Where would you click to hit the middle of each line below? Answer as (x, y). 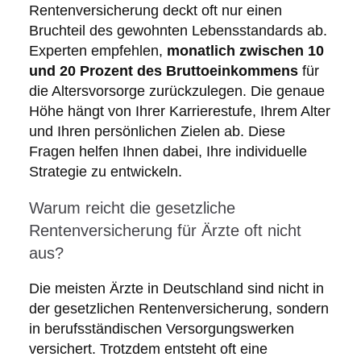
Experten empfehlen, (98, 51)
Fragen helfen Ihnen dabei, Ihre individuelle (168, 152)
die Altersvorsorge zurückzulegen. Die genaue (176, 91)
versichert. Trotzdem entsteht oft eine (148, 349)
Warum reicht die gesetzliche (132, 208)
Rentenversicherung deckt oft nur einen (155, 11)
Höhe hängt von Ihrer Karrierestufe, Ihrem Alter (179, 112)
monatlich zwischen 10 (245, 51)
